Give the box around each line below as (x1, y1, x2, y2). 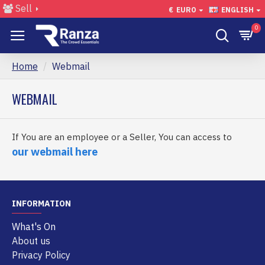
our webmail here (12, 145, 98, 159)
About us (12, 235, 50, 247)
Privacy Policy (12, 249, 70, 261)
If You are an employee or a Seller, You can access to (12, 131, 232, 143)
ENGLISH (221, 5, 254, 14)
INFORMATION (12, 198, 71, 209)
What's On (12, 221, 56, 232)
